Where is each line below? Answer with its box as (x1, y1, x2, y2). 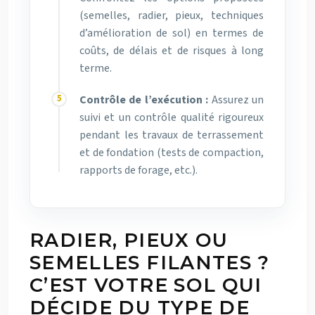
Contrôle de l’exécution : (79, 91, 209, 108)
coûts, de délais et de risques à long (79, 42, 264, 58)
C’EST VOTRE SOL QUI (30, 273, 262, 297)
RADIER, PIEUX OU (30, 228, 229, 252)
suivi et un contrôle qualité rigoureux (79, 109, 264, 125)
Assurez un (208, 91, 264, 108)
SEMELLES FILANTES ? (30, 250, 270, 274)
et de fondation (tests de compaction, (79, 144, 264, 160)
